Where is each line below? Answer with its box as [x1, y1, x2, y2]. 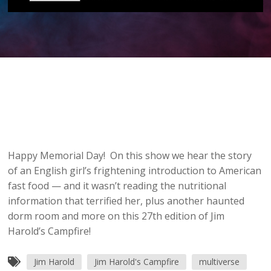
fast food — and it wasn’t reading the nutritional [8, 179, 227, 193]
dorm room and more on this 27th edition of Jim [8, 209, 225, 223]
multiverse [199, 256, 240, 268]
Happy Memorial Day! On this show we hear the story [8, 149, 252, 163]
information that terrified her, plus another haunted [8, 194, 245, 208]
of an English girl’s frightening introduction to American [8, 164, 262, 178]
